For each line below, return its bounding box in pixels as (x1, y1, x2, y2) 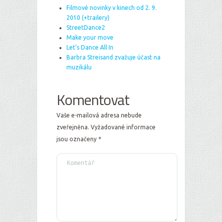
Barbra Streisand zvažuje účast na (66, 54, 161, 61)
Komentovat (56, 88, 129, 111)
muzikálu (66, 64, 92, 71)
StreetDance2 (66, 24, 105, 31)
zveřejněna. (56, 124, 89, 131)
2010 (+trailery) (66, 14, 110, 21)
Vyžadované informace (89, 124, 156, 131)
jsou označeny (56, 136, 98, 143)
